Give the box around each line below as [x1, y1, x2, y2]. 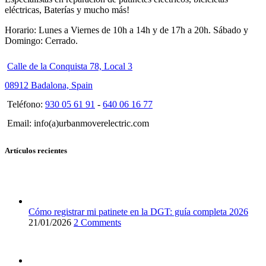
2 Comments [74, 217, 121, 228]
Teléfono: [7, 99, 45, 109]
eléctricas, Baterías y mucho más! [5, 4, 129, 15]
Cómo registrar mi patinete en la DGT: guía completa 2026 [28, 207, 248, 217]
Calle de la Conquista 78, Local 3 [7, 61, 132, 71]
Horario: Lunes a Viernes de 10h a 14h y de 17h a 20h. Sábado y [5, 24, 248, 35]
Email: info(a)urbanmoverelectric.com [7, 118, 149, 128]
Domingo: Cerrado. [5, 35, 78, 46]
